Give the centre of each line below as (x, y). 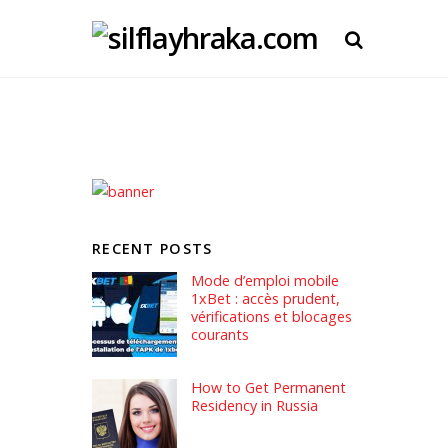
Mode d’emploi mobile (265, 281)
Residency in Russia (255, 405)
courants (220, 335)
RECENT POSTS (152, 248)
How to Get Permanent (269, 387)
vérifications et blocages (272, 317)
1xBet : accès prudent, (266, 299)
